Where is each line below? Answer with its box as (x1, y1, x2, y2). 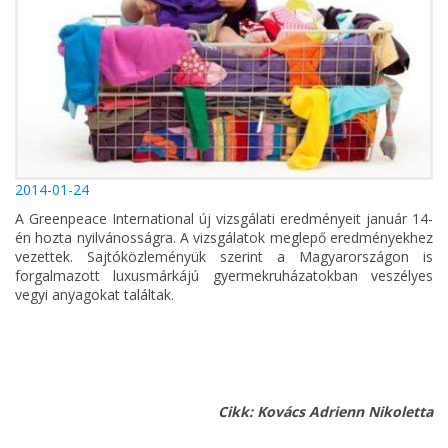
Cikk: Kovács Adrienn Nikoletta (218, 402, 433, 422)
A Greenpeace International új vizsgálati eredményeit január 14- (15, 209, 433, 229)
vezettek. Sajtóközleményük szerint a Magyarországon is (15, 247, 433, 267)
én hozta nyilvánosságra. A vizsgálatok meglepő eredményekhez (15, 228, 433, 248)
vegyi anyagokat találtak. (15, 285, 174, 305)
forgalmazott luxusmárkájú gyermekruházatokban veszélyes (15, 266, 433, 286)
